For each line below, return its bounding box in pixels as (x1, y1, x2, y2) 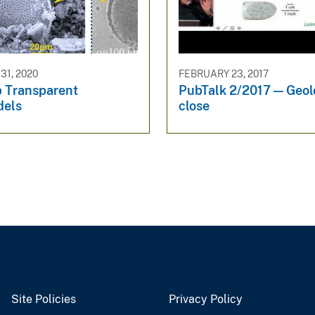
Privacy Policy (169, 292, 243, 306)
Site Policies (11, 292, 76, 306)
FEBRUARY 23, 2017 (179, 67, 269, 79)
